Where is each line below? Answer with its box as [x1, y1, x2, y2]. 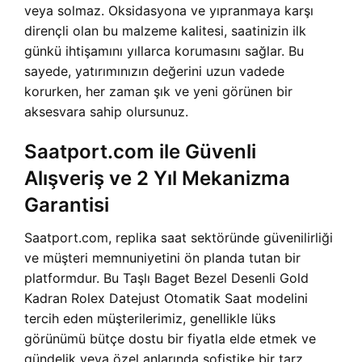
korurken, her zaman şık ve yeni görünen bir [24, 83, 293, 99]
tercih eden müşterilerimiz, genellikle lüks [24, 310, 276, 326]
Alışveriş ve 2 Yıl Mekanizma [24, 166, 290, 190]
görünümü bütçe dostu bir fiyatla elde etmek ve [24, 330, 316, 347]
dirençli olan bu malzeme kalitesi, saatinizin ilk [24, 23, 306, 39]
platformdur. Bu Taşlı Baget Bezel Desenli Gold [24, 270, 309, 286]
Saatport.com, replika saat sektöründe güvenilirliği [24, 229, 333, 246]
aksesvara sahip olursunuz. [24, 103, 188, 120]
